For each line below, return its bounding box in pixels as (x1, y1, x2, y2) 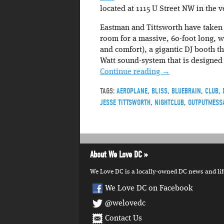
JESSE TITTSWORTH (99, 98, 150, 107)
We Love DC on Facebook (105, 184, 193, 193)
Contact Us (105, 214, 142, 223)
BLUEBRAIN (171, 86, 201, 96)
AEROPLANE (116, 86, 147, 96)
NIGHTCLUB (154, 98, 184, 107)
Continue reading (99, 68, 162, 76)
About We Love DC (90, 149, 142, 160)
